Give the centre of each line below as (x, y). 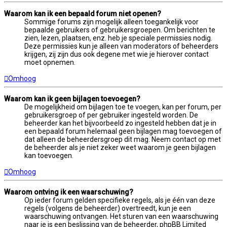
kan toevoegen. (49, 155)
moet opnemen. (50, 62)
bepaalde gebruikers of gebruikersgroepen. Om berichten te (120, 30)
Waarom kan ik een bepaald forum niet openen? (83, 13)
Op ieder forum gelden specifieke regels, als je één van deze (120, 200)
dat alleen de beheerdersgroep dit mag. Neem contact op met (123, 139)
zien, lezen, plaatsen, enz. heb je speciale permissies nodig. (118, 38)
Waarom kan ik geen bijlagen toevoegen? (72, 99)
